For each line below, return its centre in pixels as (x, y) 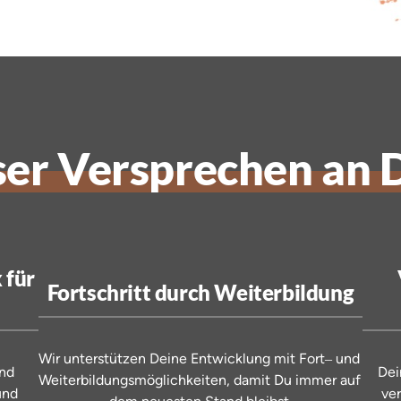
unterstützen (107, 358)
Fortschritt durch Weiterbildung (200, 292)
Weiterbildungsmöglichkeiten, (136, 380)
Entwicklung (232, 358)
